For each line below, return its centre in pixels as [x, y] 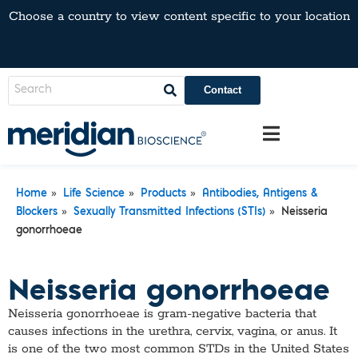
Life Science [94, 194]
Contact [223, 90]
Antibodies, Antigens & [260, 194]
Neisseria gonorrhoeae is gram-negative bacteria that [162, 314]
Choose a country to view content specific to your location [179, 17]
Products [163, 194]
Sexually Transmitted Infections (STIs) [169, 212]
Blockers [37, 212]
